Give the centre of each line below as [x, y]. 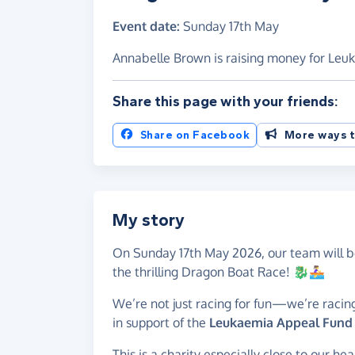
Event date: [146, 26]
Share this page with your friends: [225, 101]
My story [149, 220]
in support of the [161, 322]
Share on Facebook [195, 135]
